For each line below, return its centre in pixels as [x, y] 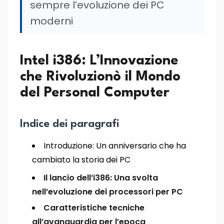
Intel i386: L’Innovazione [99, 61]
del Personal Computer [95, 93]
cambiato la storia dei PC [81, 160]
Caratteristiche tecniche [94, 208]
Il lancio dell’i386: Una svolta [101, 178]
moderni [51, 21]
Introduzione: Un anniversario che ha [115, 146]
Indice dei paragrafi [69, 124]
